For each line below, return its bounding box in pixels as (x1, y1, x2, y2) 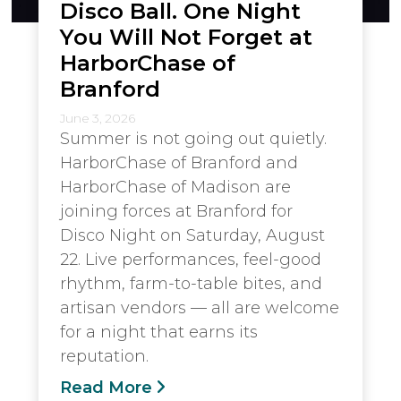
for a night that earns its (60, 321, 258, 342)
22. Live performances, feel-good (60, 249, 321, 269)
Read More (60, 377, 152, 397)
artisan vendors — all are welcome (60, 297, 339, 318)
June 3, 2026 (60, 110, 135, 125)
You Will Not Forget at (60, 22, 312, 50)
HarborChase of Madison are (60, 176, 291, 197)
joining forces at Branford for (60, 200, 293, 221)
